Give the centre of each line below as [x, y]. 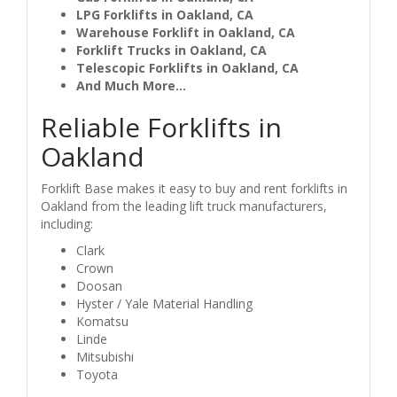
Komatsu [102, 321]
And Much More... [131, 85]
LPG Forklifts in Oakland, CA [165, 14]
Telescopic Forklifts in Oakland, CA [187, 67]
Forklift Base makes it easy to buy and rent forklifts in [194, 188]
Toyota [97, 374]
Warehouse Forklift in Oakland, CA [186, 32]
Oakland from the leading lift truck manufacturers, [184, 206]
